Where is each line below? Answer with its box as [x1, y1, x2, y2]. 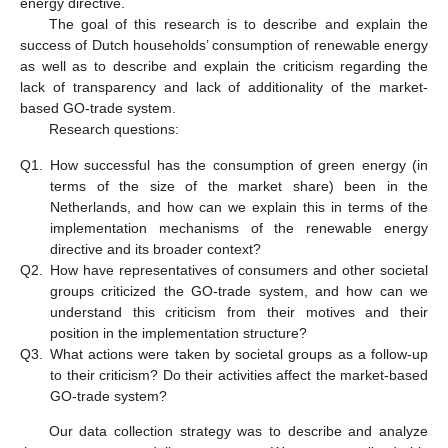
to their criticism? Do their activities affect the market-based [50, 366, 428, 383]
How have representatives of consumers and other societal [50, 261, 428, 278]
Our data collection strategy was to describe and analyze [48, 422, 428, 439]
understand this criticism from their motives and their [50, 303, 428, 320]
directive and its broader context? [50, 240, 261, 257]
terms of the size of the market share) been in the [50, 177, 428, 194]
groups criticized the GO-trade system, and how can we [50, 282, 428, 299]
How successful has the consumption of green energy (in [50, 156, 428, 173]
